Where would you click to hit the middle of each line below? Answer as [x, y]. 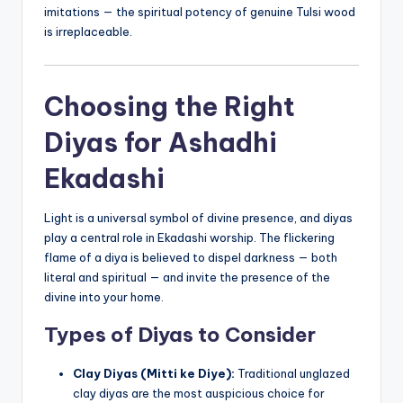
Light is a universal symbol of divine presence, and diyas [198, 217]
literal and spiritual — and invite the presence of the [187, 277]
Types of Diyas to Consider [180, 334]
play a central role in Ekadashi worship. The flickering [189, 237]
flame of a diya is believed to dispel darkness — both [191, 257]
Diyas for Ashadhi [161, 142]
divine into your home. [104, 296]
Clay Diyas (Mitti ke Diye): [154, 373]
